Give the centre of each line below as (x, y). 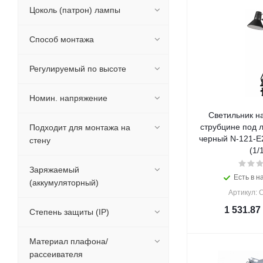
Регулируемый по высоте (78, 69)
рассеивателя (56, 254)
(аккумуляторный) (64, 183)
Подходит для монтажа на (80, 127)
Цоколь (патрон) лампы (75, 10)
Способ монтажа (62, 39)
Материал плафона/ (69, 241)
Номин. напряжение (68, 98)
